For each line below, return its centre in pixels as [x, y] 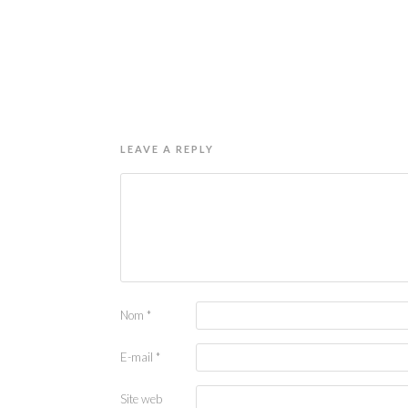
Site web [141, 398]
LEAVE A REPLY [167, 148]
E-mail [138, 357]
